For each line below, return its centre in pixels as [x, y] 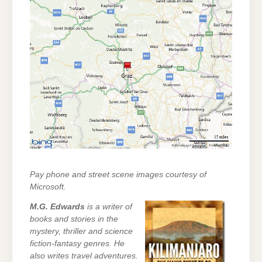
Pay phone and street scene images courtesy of [118, 174]
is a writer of [108, 206]
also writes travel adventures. [84, 256]
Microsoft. [48, 187]
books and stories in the [74, 219]
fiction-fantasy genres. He [77, 243]
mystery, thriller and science [81, 231]
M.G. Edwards [57, 206]
